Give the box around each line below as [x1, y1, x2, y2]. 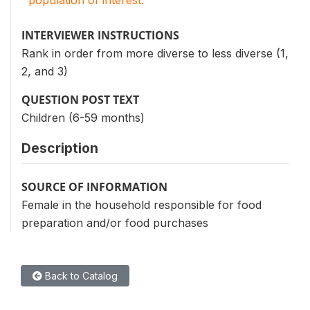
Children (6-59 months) [21, 110, 145, 125]
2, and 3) [21, 64, 68, 78]
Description [21, 139, 98, 156]
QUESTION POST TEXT [21, 91, 139, 107]
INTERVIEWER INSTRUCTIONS [21, 27, 179, 43]
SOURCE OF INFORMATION [21, 179, 167, 194]
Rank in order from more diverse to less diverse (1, [21, 46, 289, 60]
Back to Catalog [42, 269, 118, 282]
